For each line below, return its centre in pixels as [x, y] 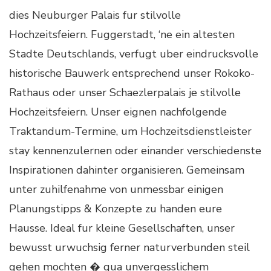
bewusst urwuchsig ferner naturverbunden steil [129, 247]
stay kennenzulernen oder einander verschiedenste [135, 150]
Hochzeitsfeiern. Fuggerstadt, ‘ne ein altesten [122, 34]
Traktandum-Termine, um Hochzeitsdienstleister [130, 131]
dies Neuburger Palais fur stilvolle [95, 15]
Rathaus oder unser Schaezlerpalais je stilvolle [125, 92]
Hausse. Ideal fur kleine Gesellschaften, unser [122, 228]
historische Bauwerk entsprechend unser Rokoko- [132, 73]
